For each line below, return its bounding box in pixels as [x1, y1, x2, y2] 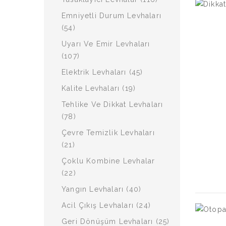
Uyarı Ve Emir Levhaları [62, 40, 150, 48]
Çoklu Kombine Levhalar [62, 157, 155, 165]
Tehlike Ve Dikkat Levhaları [62, 100, 163, 108]
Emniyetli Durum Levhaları [62, 12, 161, 20]
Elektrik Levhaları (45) [62, 68, 143, 76]
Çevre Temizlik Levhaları [62, 129, 155, 137]
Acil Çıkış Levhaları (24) [62, 201, 151, 209]
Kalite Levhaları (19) [62, 84, 136, 92]
